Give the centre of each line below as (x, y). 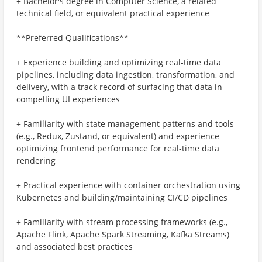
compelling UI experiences (68, 99)
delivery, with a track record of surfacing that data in (119, 87)
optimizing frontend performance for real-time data (118, 148)
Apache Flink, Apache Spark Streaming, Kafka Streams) (123, 234)
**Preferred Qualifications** (73, 38)
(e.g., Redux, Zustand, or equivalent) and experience (118, 136)
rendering (36, 161)
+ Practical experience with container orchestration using (128, 185)
